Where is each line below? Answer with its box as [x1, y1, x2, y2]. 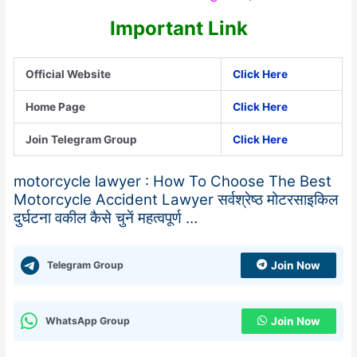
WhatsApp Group [45, 314, 131, 327]
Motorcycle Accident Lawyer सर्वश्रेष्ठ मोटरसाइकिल [14, 190, 339, 209]
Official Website [25, 68, 112, 81]
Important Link [109, 17, 248, 41]
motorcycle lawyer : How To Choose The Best [14, 171, 332, 190]
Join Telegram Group [25, 133, 138, 147]
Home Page [25, 100, 86, 114]
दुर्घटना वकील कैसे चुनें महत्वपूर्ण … [14, 208, 198, 227]
